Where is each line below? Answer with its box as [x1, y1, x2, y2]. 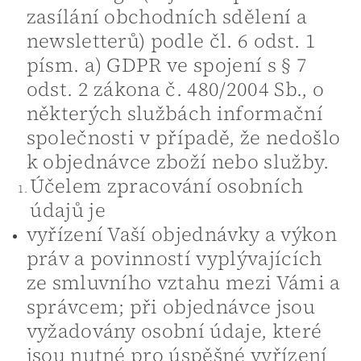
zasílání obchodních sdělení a [26, 2, 307, 30]
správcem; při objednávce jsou [26, 293, 315, 320]
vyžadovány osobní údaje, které [26, 317, 322, 344]
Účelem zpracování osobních [30, 172, 304, 199]
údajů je [30, 196, 106, 223]
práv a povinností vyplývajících [26, 244, 322, 272]
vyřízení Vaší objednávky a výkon [26, 220, 337, 247]
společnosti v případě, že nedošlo [26, 123, 341, 151]
